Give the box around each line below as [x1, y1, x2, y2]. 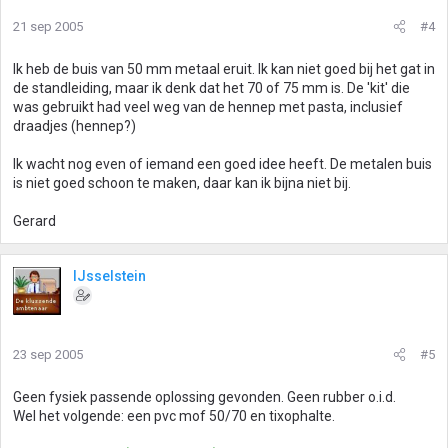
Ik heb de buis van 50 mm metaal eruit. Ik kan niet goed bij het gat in [13, 61, 435, 77]
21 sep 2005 [13, 19, 83, 34]
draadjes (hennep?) [13, 118, 136, 134]
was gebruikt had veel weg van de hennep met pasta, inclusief [13, 99, 403, 115]
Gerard [13, 213, 56, 229]
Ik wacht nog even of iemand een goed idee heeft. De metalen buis [13, 156, 432, 172]
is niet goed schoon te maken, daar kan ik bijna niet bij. [13, 175, 351, 191]
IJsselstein [73, 268, 146, 284]
